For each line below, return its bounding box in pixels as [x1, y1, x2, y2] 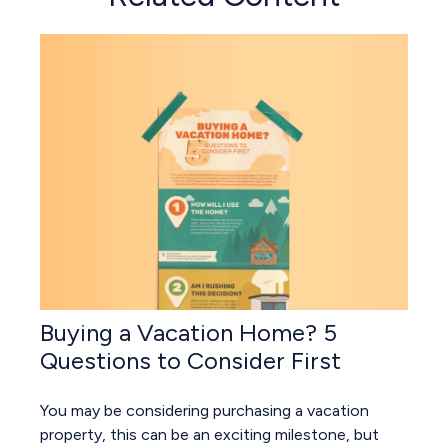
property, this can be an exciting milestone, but [40, 425, 379, 445]
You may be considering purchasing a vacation [40, 401, 369, 421]
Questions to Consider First [40, 346, 341, 376]
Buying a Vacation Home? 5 [40, 318, 337, 348]
